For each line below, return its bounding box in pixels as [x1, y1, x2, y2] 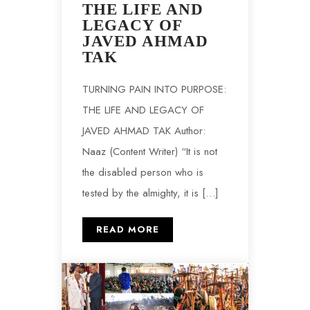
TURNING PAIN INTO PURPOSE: [82, 82, 226, 98]
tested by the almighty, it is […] [82, 185, 219, 201]
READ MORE [96, 223, 159, 237]
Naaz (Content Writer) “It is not [82, 144, 217, 160]
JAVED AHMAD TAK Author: [82, 123, 206, 139]
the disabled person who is [82, 165, 203, 181]
